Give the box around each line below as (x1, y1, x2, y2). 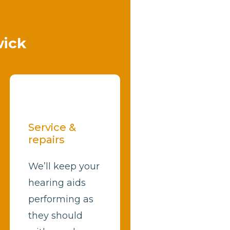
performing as (28, 193, 93, 205)
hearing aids (28, 177, 86, 188)
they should (28, 209, 83, 221)
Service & (28, 121, 76, 133)
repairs (28, 133, 65, 146)
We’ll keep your (28, 160, 100, 172)
